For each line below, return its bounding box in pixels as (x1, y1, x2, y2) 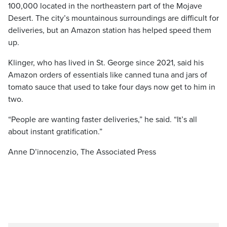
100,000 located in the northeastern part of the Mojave (8, 1, 202, 11)
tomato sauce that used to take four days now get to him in (8, 82, 215, 92)
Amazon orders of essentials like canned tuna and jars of (8, 70, 207, 80)
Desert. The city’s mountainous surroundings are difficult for (8, 13, 219, 23)
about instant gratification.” (8, 127, 102, 137)
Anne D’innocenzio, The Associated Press (8, 147, 156, 157)
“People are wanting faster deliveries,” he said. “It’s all (8, 115, 197, 125)
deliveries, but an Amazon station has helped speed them (8, 25, 211, 35)
